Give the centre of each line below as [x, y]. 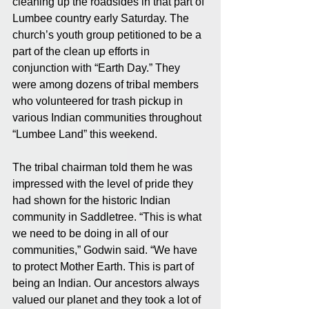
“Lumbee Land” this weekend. [85, 134]
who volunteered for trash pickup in [99, 101]
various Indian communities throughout [108, 118]
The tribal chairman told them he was [104, 168]
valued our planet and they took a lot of [108, 300]
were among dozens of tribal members [107, 85]
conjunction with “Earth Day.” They [98, 68]
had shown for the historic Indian [93, 201]
